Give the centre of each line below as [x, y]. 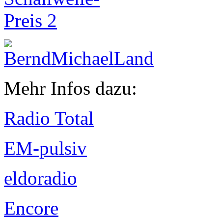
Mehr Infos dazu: [70, 88]
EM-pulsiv [45, 148]
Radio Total [49, 118]
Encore [31, 208]
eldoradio [41, 178]
